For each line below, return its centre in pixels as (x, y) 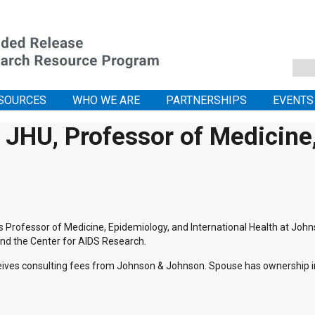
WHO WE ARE (106, 100)
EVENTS (293, 100)
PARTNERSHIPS (206, 100)
